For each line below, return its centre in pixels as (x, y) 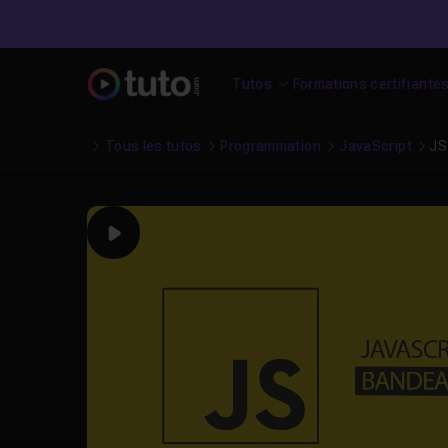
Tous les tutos (153, 146)
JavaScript (375, 146)
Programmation (270, 146)
